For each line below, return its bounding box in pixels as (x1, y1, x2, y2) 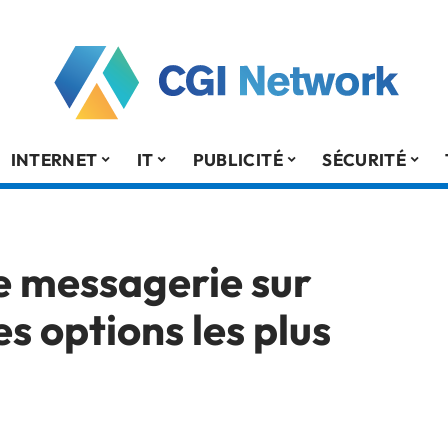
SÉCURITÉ (322, 148, 406, 170)
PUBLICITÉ (192, 148, 283, 170)
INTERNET (10, 148, 98, 170)
